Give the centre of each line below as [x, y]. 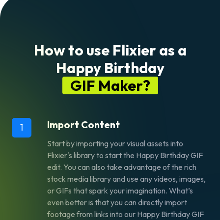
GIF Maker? [110, 86]
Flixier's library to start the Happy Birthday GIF [125, 155]
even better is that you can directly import [117, 203]
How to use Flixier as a [110, 50]
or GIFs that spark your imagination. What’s [120, 191]
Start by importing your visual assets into [115, 144]
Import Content [83, 125]
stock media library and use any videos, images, [126, 179]
